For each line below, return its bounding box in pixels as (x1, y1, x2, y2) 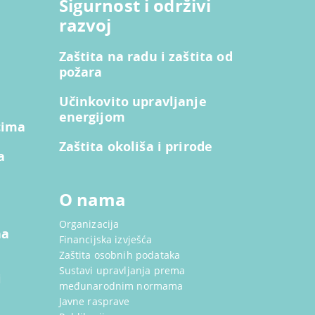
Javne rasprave (58, 295, 130, 308)
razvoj (58, 13, 112, 37)
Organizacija (58, 217, 120, 231)
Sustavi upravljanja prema (58, 264, 186, 277)
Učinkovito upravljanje (58, 93, 207, 110)
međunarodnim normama (58, 279, 184, 292)
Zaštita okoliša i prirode (58, 138, 213, 155)
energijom (58, 108, 125, 126)
